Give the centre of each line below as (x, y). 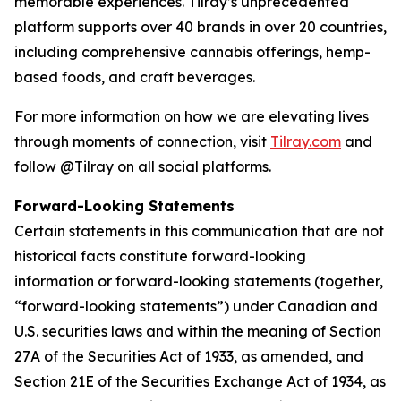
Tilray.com (306, 142)
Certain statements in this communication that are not (199, 231)
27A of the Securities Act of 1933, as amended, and (189, 357)
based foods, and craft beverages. (135, 77)
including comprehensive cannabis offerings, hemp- (192, 52)
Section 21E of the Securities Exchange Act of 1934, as (200, 382)
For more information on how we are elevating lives (192, 117)
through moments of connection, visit (142, 142)
